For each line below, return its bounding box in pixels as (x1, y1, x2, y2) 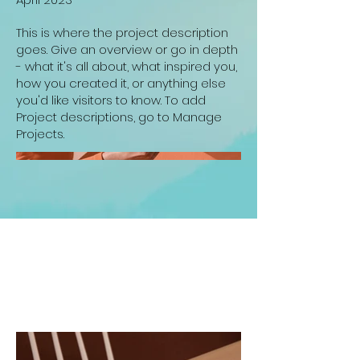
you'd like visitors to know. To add (16, 92, 206, 108)
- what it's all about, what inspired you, (16, 58, 237, 75)
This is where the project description (16, 24, 228, 41)
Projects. (16, 125, 64, 142)
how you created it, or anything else (16, 75, 226, 92)
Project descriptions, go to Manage (16, 108, 222, 125)
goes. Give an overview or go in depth (16, 41, 238, 58)
